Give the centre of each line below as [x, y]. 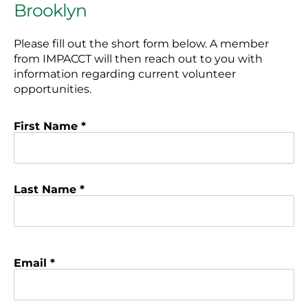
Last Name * [49, 189]
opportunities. [53, 89]
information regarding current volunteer [125, 74]
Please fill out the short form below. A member [141, 44]
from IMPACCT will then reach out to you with [138, 59]
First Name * [50, 126]
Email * [34, 263]
